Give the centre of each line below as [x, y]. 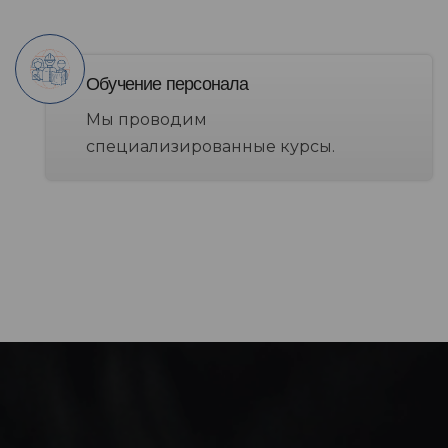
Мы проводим [146, 120]
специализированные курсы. [210, 147]
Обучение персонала [167, 84]
